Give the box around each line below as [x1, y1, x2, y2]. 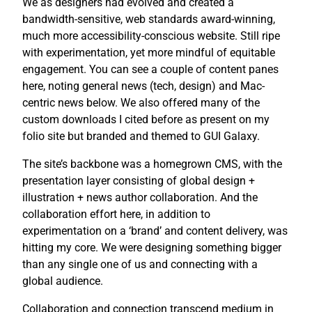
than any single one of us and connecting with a [22, 257, 258, 271]
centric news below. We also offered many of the [22, 95, 260, 109]
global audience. [22, 274, 103, 288]
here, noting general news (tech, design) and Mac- [22, 79, 265, 93]
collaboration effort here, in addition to [22, 207, 210, 221]
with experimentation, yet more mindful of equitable [22, 45, 275, 59]
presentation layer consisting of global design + [22, 173, 255, 187]
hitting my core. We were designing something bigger [22, 240, 281, 254]
